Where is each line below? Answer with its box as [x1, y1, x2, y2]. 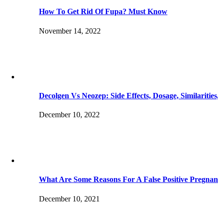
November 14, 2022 [39, 26, 101, 35]
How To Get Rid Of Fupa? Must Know [39, 7, 167, 16]
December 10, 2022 [39, 110, 100, 119]
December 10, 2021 [39, 194, 100, 203]
